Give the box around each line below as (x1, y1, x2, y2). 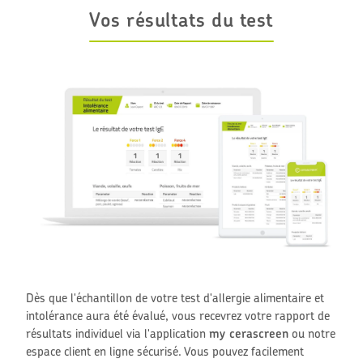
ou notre (288, 325, 336, 341)
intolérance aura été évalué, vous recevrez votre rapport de (26, 307, 331, 323)
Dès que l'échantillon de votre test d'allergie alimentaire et (26, 289, 325, 305)
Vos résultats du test (89, 6, 274, 32)
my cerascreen (209, 325, 289, 341)
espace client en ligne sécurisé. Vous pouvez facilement (26, 343, 305, 359)
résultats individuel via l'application (26, 325, 210, 341)
